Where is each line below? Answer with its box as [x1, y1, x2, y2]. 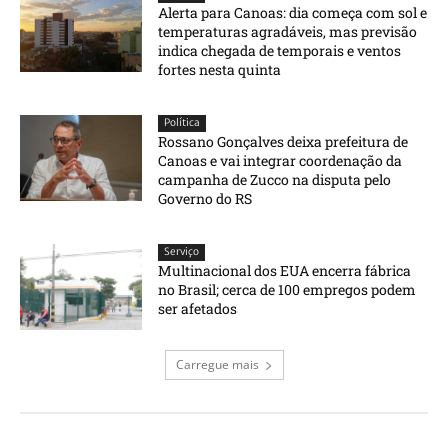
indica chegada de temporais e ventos [158, 41, 402, 61]
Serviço [164, 245, 200, 259]
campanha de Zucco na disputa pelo [158, 170, 392, 190]
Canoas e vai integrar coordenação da [158, 151, 403, 171]
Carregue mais [175, 356, 259, 374]
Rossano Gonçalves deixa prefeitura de [158, 132, 409, 152]
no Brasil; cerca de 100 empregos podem [158, 280, 417, 300]
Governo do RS [158, 189, 253, 209]
